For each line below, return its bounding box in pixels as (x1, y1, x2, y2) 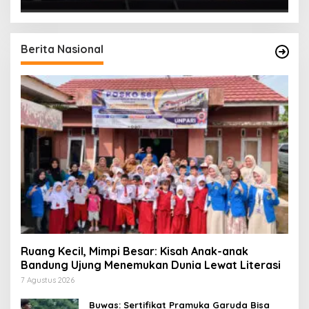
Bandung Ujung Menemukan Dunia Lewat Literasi (21, 258, 281, 272)
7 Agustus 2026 (21, 275, 74, 286)
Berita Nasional (21, 42, 103, 57)
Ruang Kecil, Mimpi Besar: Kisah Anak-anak (21, 244, 248, 259)
